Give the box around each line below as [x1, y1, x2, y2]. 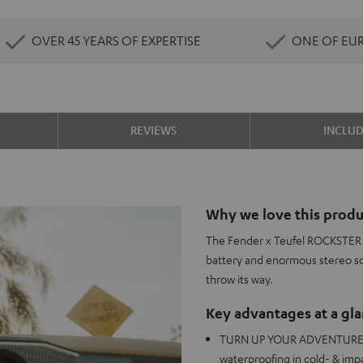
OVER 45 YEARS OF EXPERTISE [32, 32, 201, 49]
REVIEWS [130, 122, 177, 138]
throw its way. [206, 271, 273, 287]
